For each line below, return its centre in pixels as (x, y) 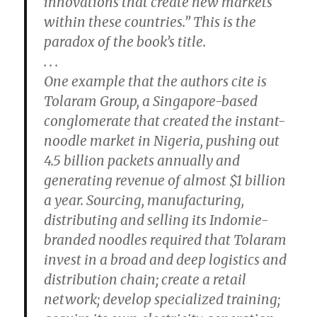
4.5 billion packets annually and (142, 161)
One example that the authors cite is (156, 81)
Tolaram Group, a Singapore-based (151, 101)
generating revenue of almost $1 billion (165, 180)
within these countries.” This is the (150, 22)
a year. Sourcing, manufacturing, (144, 200)
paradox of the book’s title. (125, 42)
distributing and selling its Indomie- (156, 220)
